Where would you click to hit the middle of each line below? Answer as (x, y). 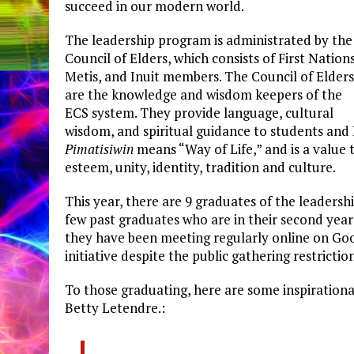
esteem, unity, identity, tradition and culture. (200, 167)
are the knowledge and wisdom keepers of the (203, 94)
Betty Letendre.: (115, 307)
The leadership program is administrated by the (209, 40)
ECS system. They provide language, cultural (199, 112)
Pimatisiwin (101, 149)
